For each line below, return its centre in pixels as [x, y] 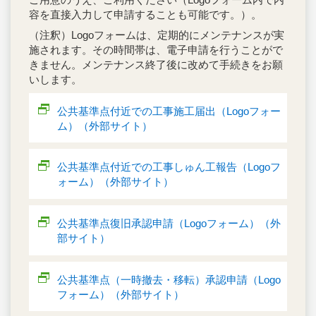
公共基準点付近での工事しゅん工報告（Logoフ [169, 167]
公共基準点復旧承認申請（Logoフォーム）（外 [169, 223]
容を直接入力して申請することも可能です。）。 [145, 15]
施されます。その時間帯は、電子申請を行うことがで [156, 49]
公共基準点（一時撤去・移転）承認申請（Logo [169, 279]
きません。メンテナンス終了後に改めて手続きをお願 [156, 64]
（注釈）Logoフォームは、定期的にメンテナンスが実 [157, 35]
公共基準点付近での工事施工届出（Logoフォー [169, 111]
